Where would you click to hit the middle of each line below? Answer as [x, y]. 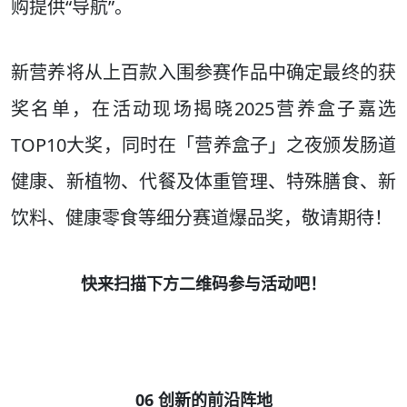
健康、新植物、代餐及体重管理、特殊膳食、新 [203, 182]
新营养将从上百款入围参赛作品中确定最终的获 [203, 73]
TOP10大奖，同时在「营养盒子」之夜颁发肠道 [203, 145]
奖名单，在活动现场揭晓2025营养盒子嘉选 [203, 109]
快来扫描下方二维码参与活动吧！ [203, 284]
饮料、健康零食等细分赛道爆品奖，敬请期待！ [202, 218]
